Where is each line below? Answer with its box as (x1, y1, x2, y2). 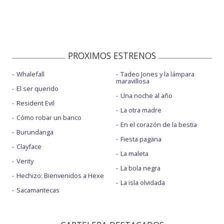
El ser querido (16, 84, 58, 93)
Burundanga (16, 127, 53, 137)
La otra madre (120, 105, 161, 115)
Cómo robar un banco (16, 113, 81, 122)
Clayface (16, 142, 41, 151)
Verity (16, 156, 33, 166)
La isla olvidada (120, 178, 165, 187)
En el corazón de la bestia (120, 120, 197, 129)
